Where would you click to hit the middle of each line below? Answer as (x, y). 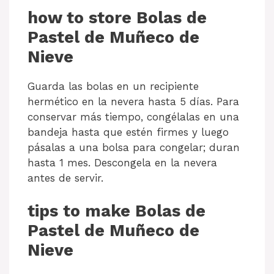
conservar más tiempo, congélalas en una (133, 117)
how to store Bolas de (117, 17)
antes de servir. (65, 178)
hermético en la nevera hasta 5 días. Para (133, 101)
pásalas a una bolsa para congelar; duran (134, 147)
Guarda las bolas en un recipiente (113, 86)
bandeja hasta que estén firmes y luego (128, 132)
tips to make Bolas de (117, 211)
